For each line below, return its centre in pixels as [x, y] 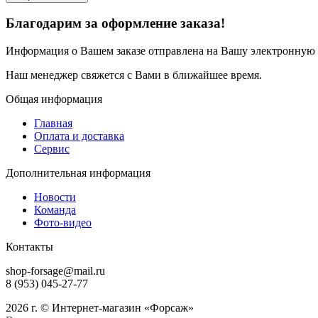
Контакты [29, 247]
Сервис [52, 149]
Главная [53, 124]
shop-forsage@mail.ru [55, 271]
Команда [55, 210]
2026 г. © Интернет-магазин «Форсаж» [100, 308]
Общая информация [54, 99]
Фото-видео [63, 223]
